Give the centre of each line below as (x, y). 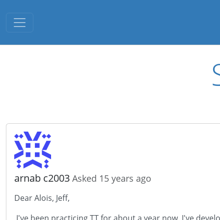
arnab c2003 (43, 178)
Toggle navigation (52, 19)
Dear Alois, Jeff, (42, 198)
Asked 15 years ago (112, 178)
